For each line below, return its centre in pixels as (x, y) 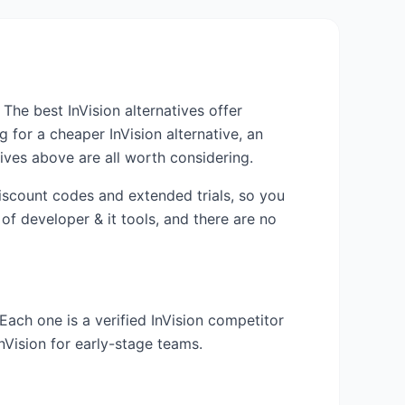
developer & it (69, 219)
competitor (244, 320)
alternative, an (212, 134)
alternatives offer (181, 110)
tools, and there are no (197, 219)
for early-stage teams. (124, 344)
